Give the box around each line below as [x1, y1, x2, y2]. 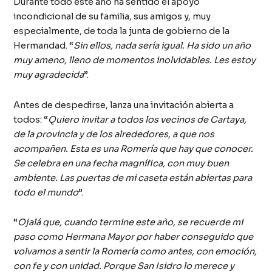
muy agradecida [13, 69, 84, 81]
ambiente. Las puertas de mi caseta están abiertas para [13, 172, 253, 183]
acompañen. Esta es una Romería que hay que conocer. [13, 143, 254, 154]
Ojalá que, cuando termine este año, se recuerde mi [18, 217, 243, 228]
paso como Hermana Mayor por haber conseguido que [13, 231, 254, 243]
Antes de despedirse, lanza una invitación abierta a [13, 99, 234, 110]
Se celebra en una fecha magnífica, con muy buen [13, 157, 229, 169]
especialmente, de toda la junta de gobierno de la [13, 25, 230, 37]
